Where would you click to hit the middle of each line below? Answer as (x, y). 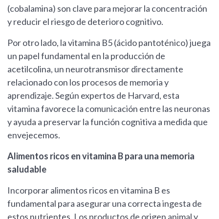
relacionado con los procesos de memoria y (88, 82)
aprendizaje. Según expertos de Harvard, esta (93, 96)
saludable (27, 169)
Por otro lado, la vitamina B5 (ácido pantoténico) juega (109, 43)
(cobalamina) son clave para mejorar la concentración (107, 9)
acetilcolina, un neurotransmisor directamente (95, 69)
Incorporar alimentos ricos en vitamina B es (89, 190)
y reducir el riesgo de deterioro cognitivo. (85, 22)
